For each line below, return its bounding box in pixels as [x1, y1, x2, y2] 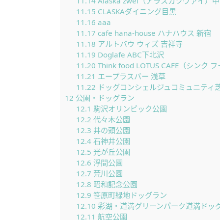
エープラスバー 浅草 [95, 71, 165, 81]
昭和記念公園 [91, 179, 137, 189]
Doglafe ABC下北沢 [95, 50, 164, 59]
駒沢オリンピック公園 [91, 104, 167, 113]
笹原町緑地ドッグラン [91, 190, 167, 200]
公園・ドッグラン [74, 93, 135, 103]
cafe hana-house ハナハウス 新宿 [95, 28, 211, 38]
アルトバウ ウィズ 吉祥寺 [95, 39, 183, 49]
